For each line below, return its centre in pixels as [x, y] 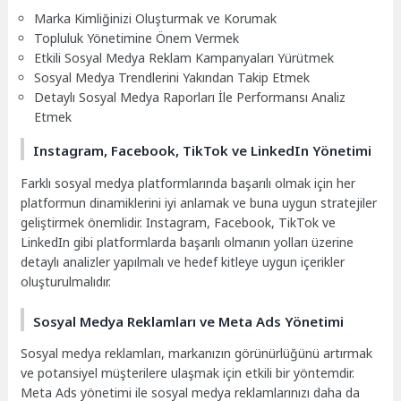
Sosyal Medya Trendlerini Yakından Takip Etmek [172, 77]
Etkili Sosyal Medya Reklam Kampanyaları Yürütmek [184, 57]
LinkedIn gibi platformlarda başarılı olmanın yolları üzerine [188, 242]
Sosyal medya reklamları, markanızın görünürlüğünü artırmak [197, 354]
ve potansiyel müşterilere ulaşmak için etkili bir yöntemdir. [188, 373]
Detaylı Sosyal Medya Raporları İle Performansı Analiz [190, 97]
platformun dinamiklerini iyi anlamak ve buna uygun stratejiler [199, 202]
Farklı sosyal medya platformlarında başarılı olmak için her [188, 183]
